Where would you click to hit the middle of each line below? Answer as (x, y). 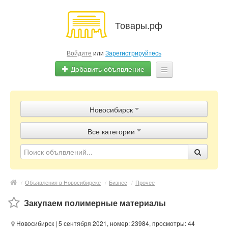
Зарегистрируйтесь (133, 53)
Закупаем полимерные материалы (95, 203)
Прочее (145, 182)
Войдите (79, 53)
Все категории (111, 131)
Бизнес (118, 182)
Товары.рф (139, 25)
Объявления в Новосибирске (63, 182)
